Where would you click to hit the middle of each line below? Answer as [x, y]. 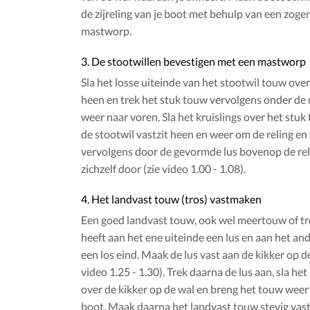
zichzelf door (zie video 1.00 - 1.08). [163, 169]
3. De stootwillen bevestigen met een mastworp [193, 62]
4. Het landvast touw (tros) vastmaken [171, 199]
